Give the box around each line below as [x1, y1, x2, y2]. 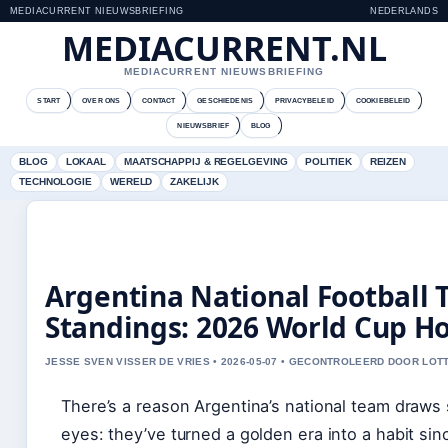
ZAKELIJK [170, 176, 219, 187]
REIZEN [369, 156, 407, 167]
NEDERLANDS [370, 6, 438, 16]
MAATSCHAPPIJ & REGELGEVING [124, 156, 288, 167]
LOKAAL [65, 156, 107, 167]
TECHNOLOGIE [19, 176, 92, 187]
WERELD [109, 176, 153, 187]
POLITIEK [305, 156, 352, 167]
